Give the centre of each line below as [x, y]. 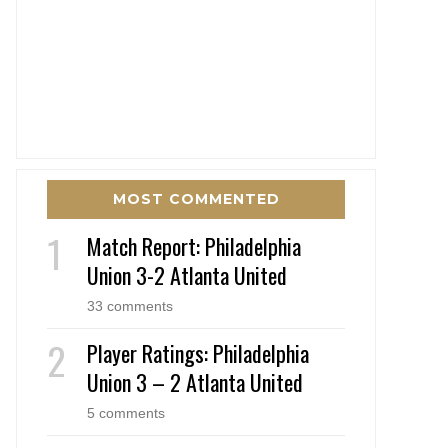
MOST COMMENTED [196, 198]
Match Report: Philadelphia [194, 245]
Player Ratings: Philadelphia [198, 352]
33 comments [130, 305]
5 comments [126, 412]
